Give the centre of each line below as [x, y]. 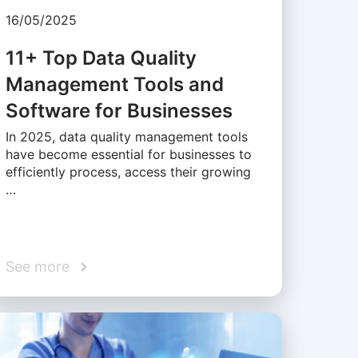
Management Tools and [114, 85]
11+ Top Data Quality [101, 58]
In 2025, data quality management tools [126, 137]
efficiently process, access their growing [128, 172]
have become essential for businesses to [128, 155]
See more [37, 267]
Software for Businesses [119, 111]
